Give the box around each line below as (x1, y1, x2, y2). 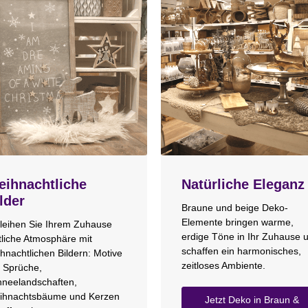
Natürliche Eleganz (181, 176, 305, 192)
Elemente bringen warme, (181, 217, 294, 228)
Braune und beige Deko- (181, 202, 288, 214)
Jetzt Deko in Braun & (205, 294, 299, 306)
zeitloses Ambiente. (181, 260, 265, 272)
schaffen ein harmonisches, (181, 245, 301, 257)
